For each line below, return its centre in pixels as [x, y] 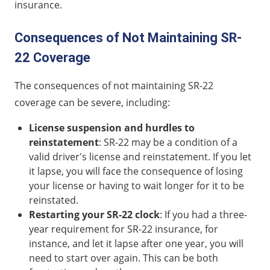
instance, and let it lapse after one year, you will [136, 243]
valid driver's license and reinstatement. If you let [140, 156]
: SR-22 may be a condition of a [168, 142]
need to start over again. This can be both [124, 258]
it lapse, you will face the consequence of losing [136, 171]
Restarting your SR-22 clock [94, 214]
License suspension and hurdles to [112, 127]
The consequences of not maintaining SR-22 [114, 85]
